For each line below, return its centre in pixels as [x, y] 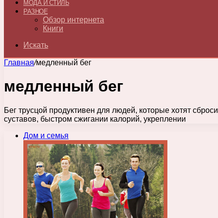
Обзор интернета [73, 20]
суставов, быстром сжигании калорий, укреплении [95, 119]
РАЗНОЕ [36, 11]
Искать [36, 45]
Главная [19, 63]
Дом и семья [46, 135]
